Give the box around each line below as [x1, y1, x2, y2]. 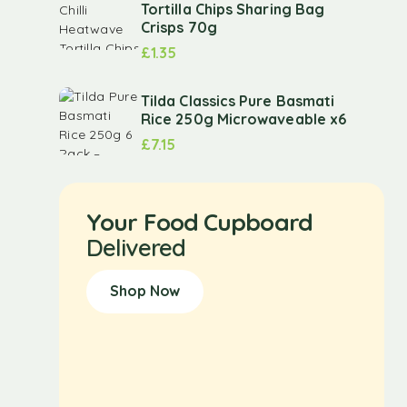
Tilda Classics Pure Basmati [141, 91, 335, 110]
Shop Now [110, 282, 181, 300]
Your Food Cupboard [86, 207, 313, 237]
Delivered [86, 233, 185, 263]
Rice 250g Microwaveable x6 [141, 109, 347, 128]
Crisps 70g [141, 18, 217, 36]
